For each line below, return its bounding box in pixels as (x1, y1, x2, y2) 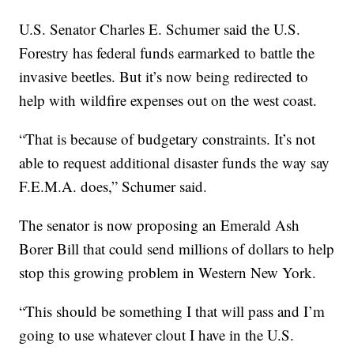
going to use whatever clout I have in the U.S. (19, 325, 295, 345)
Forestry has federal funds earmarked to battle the (19, 43, 315, 63)
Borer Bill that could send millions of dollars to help (19, 239, 335, 259)
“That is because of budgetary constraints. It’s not (19, 129, 316, 149)
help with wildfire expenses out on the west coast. (19, 90, 318, 111)
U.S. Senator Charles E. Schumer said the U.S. (19, 19, 301, 40)
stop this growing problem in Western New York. (19, 262, 317, 283)
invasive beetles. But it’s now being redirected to (19, 66, 309, 87)
